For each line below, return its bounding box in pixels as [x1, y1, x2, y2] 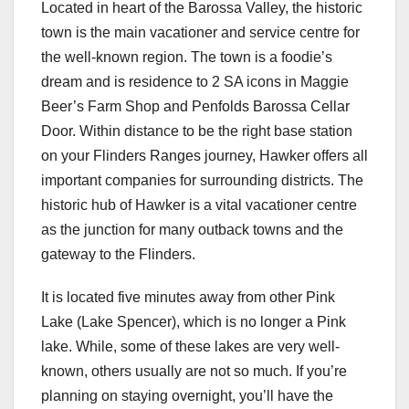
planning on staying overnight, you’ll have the [41, 388, 333, 404]
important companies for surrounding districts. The [41, 173, 363, 189]
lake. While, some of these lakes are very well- [41, 339, 340, 355]
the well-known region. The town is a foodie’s [41, 49, 332, 66]
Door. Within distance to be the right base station [41, 123, 352, 140]
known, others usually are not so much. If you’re [41, 363, 347, 380]
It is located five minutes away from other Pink [41, 289, 335, 306]
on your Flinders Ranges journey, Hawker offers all [41, 148, 368, 164]
